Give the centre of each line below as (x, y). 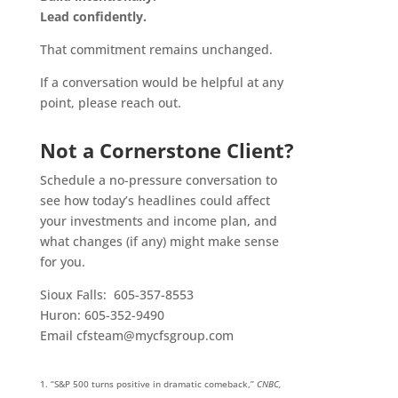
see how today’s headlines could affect (155, 201)
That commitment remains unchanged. (156, 50)
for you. (62, 262)
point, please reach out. (110, 103)
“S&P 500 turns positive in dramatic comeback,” (153, 384)
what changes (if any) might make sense (159, 242)
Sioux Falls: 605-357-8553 (116, 295)
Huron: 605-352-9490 (102, 315)
